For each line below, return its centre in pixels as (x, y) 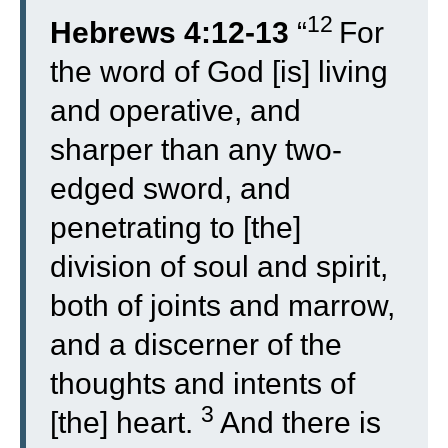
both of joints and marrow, (222, 305)
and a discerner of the (196, 344)
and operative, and (175, 110)
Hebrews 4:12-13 (169, 32)
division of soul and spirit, (219, 266)
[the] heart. (125, 422)
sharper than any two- (196, 149)
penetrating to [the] (175, 227)
